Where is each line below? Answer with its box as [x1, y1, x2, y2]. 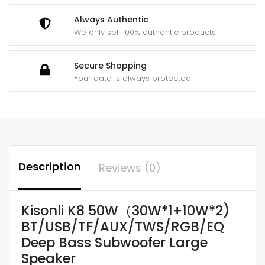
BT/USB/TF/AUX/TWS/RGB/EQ [21, 216, 224, 236]
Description [18, 159, 81, 174]
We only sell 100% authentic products [74, 26, 216, 38]
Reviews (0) [99, 160, 161, 175]
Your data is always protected [74, 72, 191, 84]
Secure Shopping [74, 59, 147, 72]
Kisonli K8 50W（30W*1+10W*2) [21, 201, 230, 220]
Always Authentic [74, 13, 148, 25]
